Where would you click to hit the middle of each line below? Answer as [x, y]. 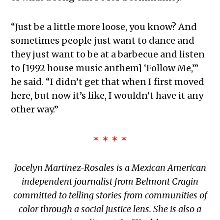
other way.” [35, 110]
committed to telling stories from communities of [110, 195]
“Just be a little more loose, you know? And [104, 27]
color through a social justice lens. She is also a [110, 209]
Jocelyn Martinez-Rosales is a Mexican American [110, 168]
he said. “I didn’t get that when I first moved [108, 82]
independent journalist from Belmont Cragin [110, 182]
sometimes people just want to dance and [103, 41]
